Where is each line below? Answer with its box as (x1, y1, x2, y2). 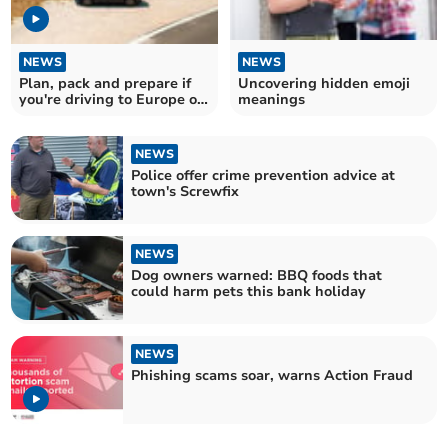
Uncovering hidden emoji (238, 73, 410, 93)
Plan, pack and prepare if (19, 73, 192, 93)
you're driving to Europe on (19, 89, 207, 109)
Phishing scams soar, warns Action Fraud (131, 366, 414, 386)
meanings (238, 89, 305, 109)
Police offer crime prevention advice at (131, 165, 396, 185)
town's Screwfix (131, 181, 240, 201)
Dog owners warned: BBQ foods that (131, 265, 383, 285)
